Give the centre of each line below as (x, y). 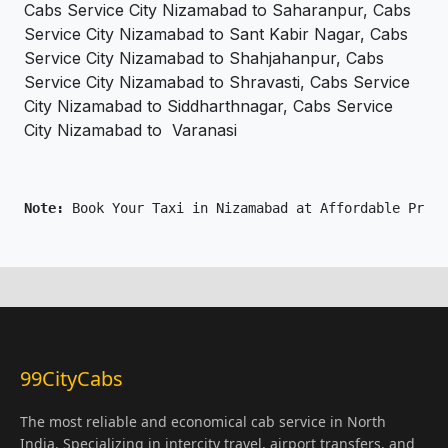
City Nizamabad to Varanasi (130, 130)
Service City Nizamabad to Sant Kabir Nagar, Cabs (216, 34)
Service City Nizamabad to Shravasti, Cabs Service (217, 82)
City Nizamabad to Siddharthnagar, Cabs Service (208, 106)
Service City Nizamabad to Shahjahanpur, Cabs (204, 58)
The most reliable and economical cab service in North (203, 422)
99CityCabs (71, 379)
